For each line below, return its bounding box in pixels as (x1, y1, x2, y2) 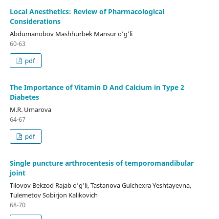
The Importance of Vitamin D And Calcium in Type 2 (9, 82, 184, 92)
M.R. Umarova (9, 105, 51, 114)
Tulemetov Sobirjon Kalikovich (9, 190, 98, 199)
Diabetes (9, 92, 39, 102)
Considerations (9, 16, 61, 26)
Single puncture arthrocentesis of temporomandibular (9, 158, 194, 168)
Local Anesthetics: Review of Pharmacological (9, 6, 164, 16)
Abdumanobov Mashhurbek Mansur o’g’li (9, 29, 132, 38)
